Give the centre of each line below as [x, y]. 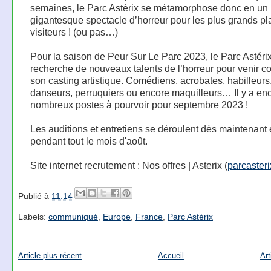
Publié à [34, 196]
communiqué [73, 217]
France [149, 217]
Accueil [171, 255]
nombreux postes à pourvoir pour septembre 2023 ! [139, 105]
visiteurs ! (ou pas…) [74, 32]
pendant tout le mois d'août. [89, 141]
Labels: [33, 217]
